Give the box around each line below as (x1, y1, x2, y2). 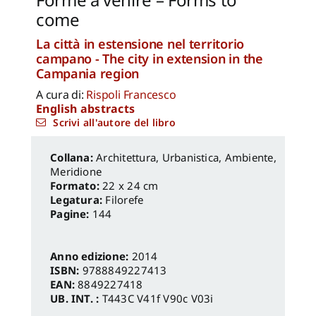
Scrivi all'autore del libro (53, 116, 176, 130)
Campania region (36, 65, 139, 83)
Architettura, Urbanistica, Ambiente (96, 150, 274, 165)
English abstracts (36, 101, 135, 117)
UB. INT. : (50, 291, 102, 306)
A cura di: (36, 87, 87, 103)
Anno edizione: (50, 249, 132, 264)
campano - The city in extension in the (36, 50, 263, 68)
